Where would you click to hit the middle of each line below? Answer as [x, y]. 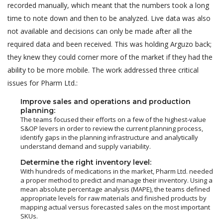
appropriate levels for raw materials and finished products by [113, 198]
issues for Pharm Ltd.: [43, 83]
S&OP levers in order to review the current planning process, [112, 128]
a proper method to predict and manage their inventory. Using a [116, 180]
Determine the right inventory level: [86, 162]
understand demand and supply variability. [86, 146]
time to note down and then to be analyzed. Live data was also [109, 18]
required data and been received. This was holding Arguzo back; [110, 44]
